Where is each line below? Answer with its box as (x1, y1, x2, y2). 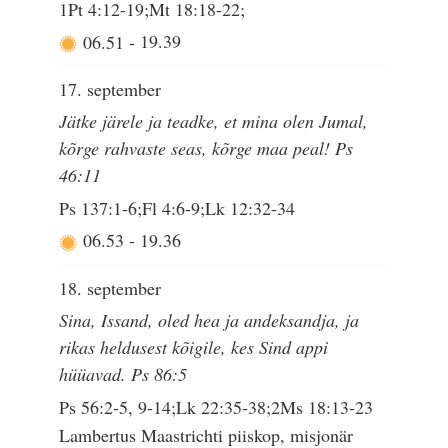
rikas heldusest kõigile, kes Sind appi (59, 335, 329, 360)
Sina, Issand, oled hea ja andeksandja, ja (59, 308, 360, 333)
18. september (59, 275, 162, 300)
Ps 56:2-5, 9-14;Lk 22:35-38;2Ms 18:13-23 (59, 394, 374, 419)
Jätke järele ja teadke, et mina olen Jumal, (59, 109, 369, 134)
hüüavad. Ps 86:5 (59, 362, 188, 387)
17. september (59, 76, 162, 101)
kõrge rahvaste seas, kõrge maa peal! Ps (59, 136, 354, 161)
